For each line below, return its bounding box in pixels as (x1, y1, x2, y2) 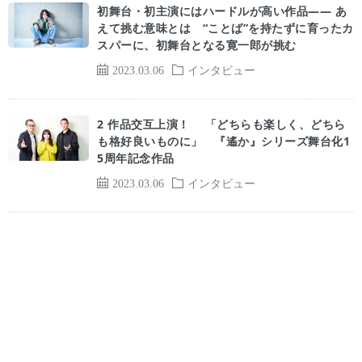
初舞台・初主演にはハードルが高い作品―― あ (97, 3, 347, 19)
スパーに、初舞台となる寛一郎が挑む (97, 37, 308, 53)
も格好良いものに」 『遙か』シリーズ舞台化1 (97, 133, 350, 149)
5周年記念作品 (97, 150, 175, 166)
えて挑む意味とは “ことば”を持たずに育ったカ (97, 20, 354, 36)
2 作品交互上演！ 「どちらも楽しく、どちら (97, 116, 346, 132)
